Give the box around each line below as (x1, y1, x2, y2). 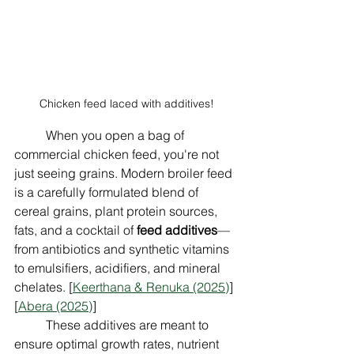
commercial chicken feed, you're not (14, 146, 222, 163)
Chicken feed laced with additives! (39, 96, 214, 111)
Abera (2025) (18, 298, 92, 314)
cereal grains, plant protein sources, (14, 203, 220, 220)
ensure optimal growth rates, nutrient (14, 336, 222, 352)
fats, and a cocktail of (14, 222, 137, 239)
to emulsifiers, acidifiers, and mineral (14, 260, 224, 277)
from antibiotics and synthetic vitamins (14, 241, 232, 258)
